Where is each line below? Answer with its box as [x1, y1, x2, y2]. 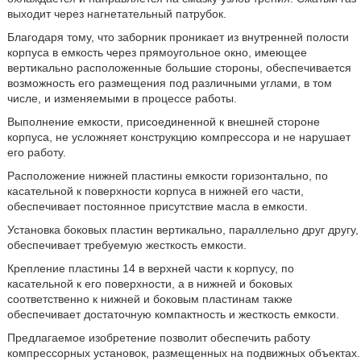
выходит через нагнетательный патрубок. [6, 7, 226, 20]
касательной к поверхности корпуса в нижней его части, [6, 185, 304, 197]
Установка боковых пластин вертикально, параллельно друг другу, [6, 223, 359, 236]
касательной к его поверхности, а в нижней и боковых [6, 277, 293, 290]
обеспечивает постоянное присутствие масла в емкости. [6, 200, 308, 213]
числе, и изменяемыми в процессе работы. [6, 92, 237, 105]
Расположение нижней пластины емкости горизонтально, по [6, 169, 328, 182]
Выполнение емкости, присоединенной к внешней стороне [6, 115, 320, 128]
